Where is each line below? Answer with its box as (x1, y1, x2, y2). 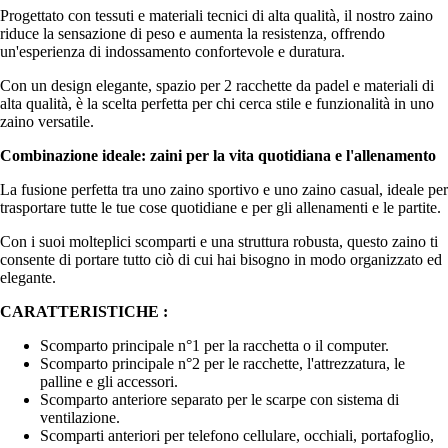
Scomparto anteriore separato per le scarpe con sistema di (40, 390, 399, 408)
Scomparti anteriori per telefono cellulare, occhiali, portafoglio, (40, 426, 434, 444)
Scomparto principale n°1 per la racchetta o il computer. (40, 336, 389, 354)
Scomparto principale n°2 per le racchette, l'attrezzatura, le (40, 354, 405, 372)
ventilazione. (40, 408, 120, 426)
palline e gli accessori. (40, 372, 178, 390)
